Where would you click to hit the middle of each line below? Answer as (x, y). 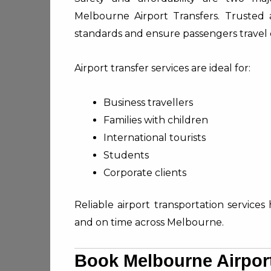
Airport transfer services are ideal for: (162, 68)
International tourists (155, 138)
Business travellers (148, 103)
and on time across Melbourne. (149, 222)
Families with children (156, 120)
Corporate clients (145, 173)
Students (126, 155)
